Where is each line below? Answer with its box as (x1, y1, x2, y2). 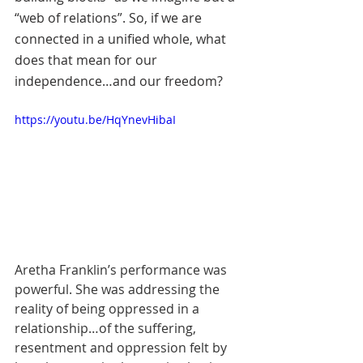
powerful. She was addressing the (15, 280, 223, 298)
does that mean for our (15, 50, 160, 69)
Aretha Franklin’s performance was (15, 260, 230, 279)
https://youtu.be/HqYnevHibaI (15, 111, 176, 127)
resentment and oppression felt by (15, 338, 230, 357)
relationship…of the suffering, (15, 318, 199, 337)
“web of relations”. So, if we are (15, 8, 205, 27)
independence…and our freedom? (15, 71, 226, 90)
